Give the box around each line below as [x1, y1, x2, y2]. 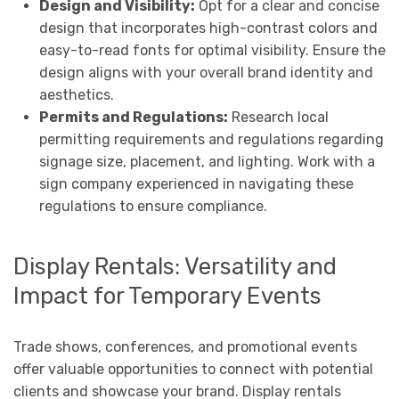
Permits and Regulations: [38, 109, 228, 126]
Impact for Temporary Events [13, 281, 322, 309]
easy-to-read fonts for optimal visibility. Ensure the [38, 42, 386, 60]
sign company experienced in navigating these [38, 175, 354, 193]
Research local [227, 109, 329, 126]
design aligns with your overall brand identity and [38, 64, 373, 82]
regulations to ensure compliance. [38, 198, 267, 216]
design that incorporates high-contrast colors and [38, 20, 378, 37]
